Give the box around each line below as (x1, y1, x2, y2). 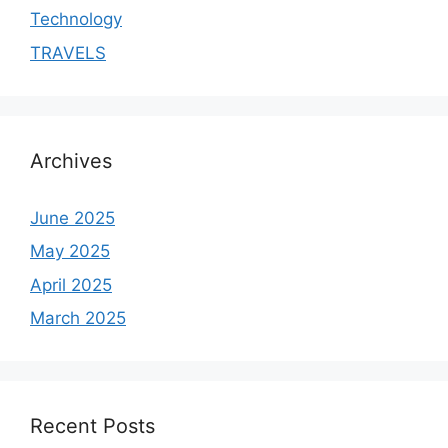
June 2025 (30, 207, 115, 228)
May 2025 (30, 241, 110, 262)
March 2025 (30, 308, 126, 329)
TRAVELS (30, 42, 106, 63)
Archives (30, 148, 112, 173)
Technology (30, 9, 122, 30)
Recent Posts (30, 414, 155, 439)
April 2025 (30, 274, 112, 295)
